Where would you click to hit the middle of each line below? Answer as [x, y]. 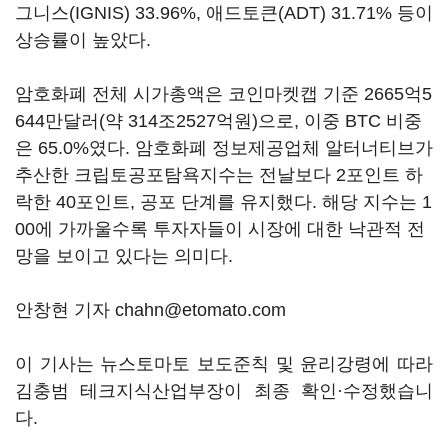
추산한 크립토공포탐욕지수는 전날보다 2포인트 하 [219, 175]
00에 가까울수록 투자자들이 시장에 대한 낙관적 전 [220, 229]
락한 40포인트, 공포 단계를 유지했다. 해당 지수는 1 [223, 202]
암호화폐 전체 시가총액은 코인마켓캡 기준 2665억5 [223, 94]
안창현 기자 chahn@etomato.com [150, 310]
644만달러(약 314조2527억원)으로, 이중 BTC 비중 [218, 121]
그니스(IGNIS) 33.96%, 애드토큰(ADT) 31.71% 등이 [224, 13]
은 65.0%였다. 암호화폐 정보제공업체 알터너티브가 [224, 148]
